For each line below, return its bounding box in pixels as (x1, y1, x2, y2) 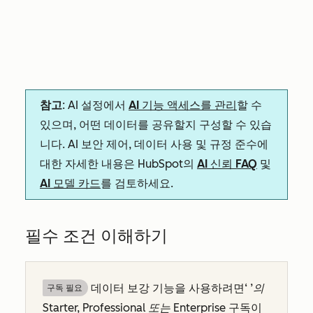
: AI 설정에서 (62, 99, 129, 112)
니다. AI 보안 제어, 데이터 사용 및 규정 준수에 (40, 138, 268, 151)
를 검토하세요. (101, 177, 173, 190)
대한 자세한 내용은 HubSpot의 (40, 157, 197, 170)
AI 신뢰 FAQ (197, 157, 257, 170)
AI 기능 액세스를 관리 (129, 99, 237, 112)
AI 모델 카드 (40, 177, 101, 190)
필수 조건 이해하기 (25, 226, 168, 246)
